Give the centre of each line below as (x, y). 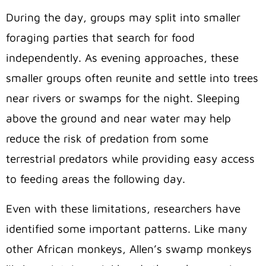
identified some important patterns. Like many (126, 229)
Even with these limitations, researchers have (123, 209)
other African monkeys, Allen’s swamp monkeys (129, 249)
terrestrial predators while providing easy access (130, 159)
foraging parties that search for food (100, 38)
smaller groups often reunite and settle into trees (132, 78)
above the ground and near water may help (118, 118)
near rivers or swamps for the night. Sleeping (123, 98)
